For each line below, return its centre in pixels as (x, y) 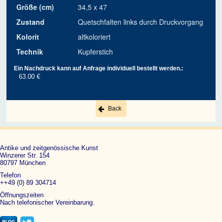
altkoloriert (94, 37)
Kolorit (28, 37)
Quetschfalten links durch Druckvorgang (141, 22)
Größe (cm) (35, 7)
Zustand (31, 22)
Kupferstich (96, 52)
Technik (30, 52)
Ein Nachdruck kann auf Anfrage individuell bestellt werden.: (99, 69)
